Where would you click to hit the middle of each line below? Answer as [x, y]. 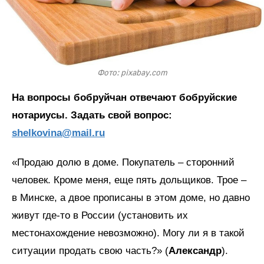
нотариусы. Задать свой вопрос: [92, 115]
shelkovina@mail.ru [58, 133]
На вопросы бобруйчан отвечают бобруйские [124, 98]
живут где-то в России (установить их [100, 216]
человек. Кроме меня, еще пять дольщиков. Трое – [129, 180]
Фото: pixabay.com [132, 73]
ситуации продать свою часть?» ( [90, 251]
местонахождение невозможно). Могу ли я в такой [128, 233]
